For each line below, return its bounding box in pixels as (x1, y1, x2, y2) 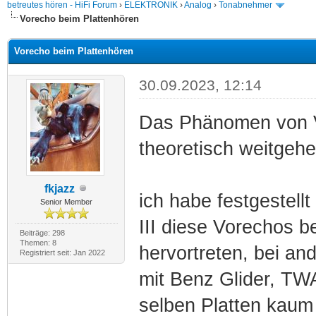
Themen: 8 (19, 238, 56, 247)
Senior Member (40, 197, 93, 206)
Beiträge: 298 (19, 228, 65, 237)
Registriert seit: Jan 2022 (19, 248, 105, 257)
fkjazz (44, 182, 75, 195)
